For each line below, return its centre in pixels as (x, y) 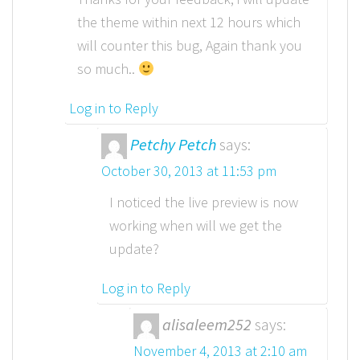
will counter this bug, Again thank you (190, 45)
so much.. (108, 68)
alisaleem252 (207, 325)
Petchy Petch (173, 144)
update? (134, 249)
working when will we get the (196, 226)
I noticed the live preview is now (204, 202)
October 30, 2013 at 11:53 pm (189, 171)
